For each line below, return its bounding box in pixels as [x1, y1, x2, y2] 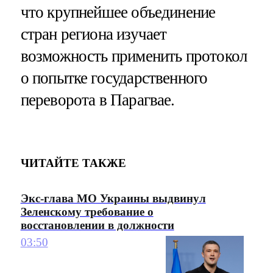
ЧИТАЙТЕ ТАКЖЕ [20, 157, 126, 170]
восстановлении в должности [20, 219, 174, 232]
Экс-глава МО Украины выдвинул [20, 192, 206, 205]
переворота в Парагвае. [20, 90, 179, 109]
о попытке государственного [20, 68, 208, 87]
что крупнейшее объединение [20, 2, 216, 21]
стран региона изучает [20, 24, 167, 43]
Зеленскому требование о [20, 205, 154, 219]
